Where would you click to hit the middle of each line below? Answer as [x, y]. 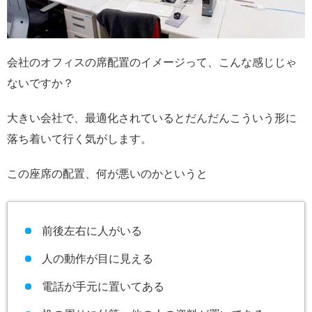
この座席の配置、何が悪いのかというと [107, 173]
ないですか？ [40, 83]
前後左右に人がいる [92, 231]
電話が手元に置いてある [103, 287]
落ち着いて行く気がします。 [79, 139]
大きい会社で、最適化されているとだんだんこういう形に [152, 118]
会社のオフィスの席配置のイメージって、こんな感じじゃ [152, 62]
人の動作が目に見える [97, 259]
